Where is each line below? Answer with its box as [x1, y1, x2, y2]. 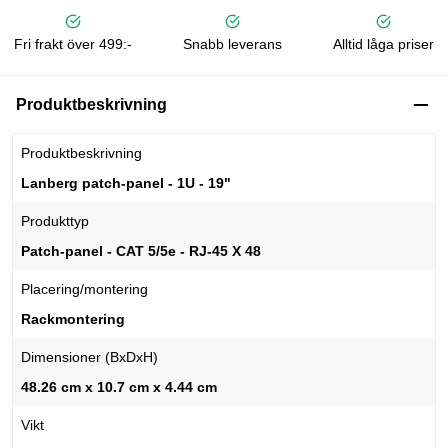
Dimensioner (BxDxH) [21, 349, 158, 366]
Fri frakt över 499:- [14, 36, 132, 53]
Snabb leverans [183, 36, 282, 53]
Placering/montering [21, 281, 148, 298]
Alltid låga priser [333, 36, 434, 53]
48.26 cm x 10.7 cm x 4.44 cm [21, 379, 217, 396]
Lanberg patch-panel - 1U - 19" [21, 175, 231, 192]
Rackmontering [21, 311, 125, 328]
